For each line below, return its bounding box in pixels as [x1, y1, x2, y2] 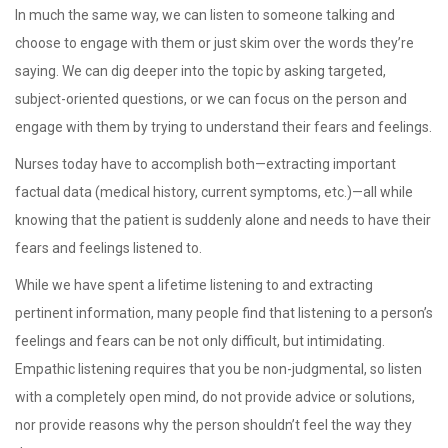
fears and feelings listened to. [15, 239, 202, 256]
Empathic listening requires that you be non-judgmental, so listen [15, 360, 422, 377]
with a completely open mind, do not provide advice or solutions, [15, 388, 415, 405]
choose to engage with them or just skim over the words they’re [15, 34, 414, 51]
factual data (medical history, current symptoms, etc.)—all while [15, 183, 413, 200]
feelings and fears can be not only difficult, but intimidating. [15, 332, 385, 349]
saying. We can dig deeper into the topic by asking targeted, [15, 62, 386, 79]
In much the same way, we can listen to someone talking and [15, 6, 395, 23]
